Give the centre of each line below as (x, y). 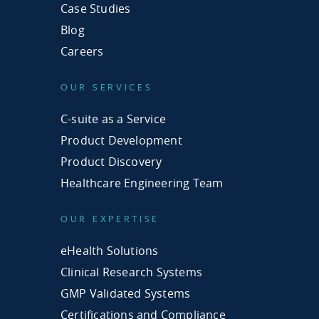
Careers (82, 52)
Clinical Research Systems (131, 272)
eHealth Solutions (110, 251)
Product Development (121, 141)
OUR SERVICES (107, 88)
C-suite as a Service (113, 119)
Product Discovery (111, 162)
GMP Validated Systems (126, 294)
